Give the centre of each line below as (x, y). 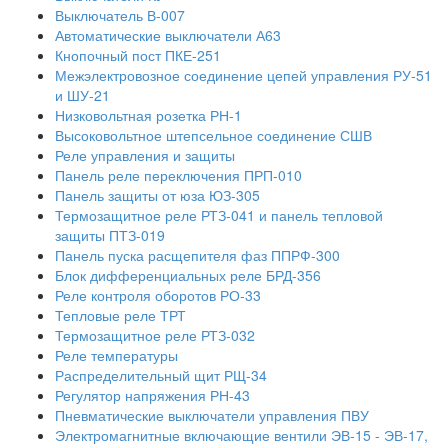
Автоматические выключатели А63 (168, 35)
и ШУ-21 (82, 95)
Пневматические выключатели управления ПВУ (212, 415)
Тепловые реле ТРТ (120, 315)
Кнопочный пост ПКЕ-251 (138, 55)
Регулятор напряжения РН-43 (152, 395)
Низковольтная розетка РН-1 (148, 115)
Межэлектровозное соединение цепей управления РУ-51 (243, 75)
